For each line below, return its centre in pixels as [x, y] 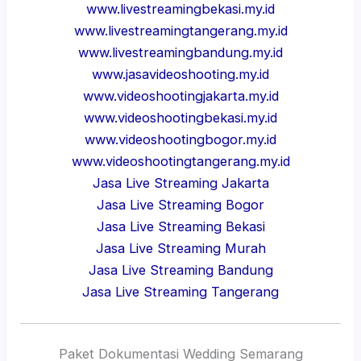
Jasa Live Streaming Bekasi [180, 226]
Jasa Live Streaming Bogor [180, 204]
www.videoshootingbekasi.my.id [180, 117]
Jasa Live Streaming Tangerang [180, 291]
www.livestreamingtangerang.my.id [180, 30]
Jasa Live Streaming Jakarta [180, 183]
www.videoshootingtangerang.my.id [180, 161]
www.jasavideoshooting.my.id [180, 74]
